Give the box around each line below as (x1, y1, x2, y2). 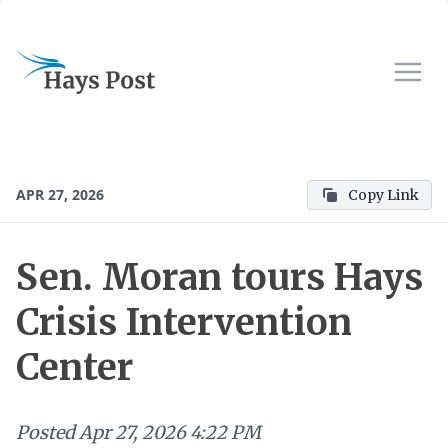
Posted (16, 421, 75, 444)
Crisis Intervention (16, 300, 352, 345)
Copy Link (348, 186, 419, 204)
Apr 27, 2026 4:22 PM (79, 421, 261, 444)
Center (16, 345, 133, 390)
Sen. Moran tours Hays (16, 255, 423, 300)
